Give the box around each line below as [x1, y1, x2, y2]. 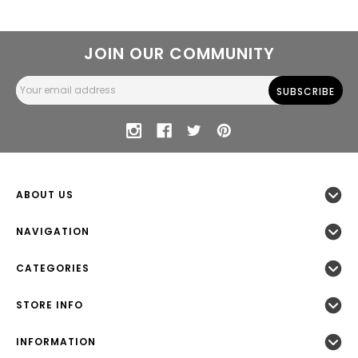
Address [16, 90, 62, 105]
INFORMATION [16, 335, 96, 349]
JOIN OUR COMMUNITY [83, 42, 275, 66]
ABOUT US [16, 188, 74, 202]
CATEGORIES [16, 261, 89, 276]
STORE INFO [16, 298, 83, 312]
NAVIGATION [16, 225, 89, 239]
